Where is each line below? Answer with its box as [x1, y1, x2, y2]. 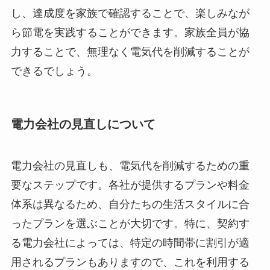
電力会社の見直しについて [10, 117, 155, 131]
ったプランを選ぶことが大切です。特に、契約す [10, 218, 250, 230]
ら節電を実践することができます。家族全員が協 [10, 26, 250, 39]
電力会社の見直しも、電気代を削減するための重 [10, 160, 250, 172]
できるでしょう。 [10, 64, 98, 77]
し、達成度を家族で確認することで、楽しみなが [10, 7, 250, 19]
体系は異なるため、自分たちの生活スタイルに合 [10, 198, 250, 211]
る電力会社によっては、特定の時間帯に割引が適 [10, 237, 250, 250]
